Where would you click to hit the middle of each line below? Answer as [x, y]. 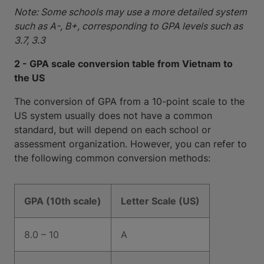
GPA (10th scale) [63, 201]
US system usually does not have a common [113, 115]
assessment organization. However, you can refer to [131, 144]
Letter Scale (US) [160, 201]
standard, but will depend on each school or [113, 130]
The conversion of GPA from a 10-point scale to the [129, 101]
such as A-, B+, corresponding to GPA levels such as [128, 26]
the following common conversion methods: [112, 158]
